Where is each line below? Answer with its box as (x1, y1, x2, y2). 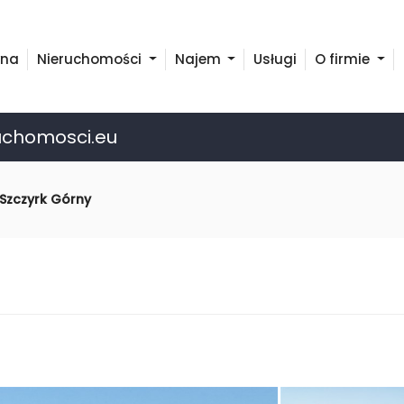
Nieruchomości (36, 50, 145, 69)
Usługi (253, 50, 298, 69)
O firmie (315, 50, 374, 69)
